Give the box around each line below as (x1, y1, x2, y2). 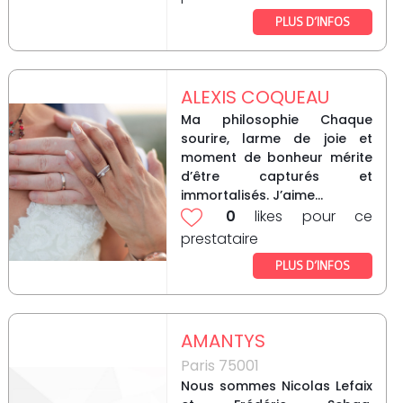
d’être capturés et (180, 167, 372, 186)
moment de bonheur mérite (180, 148, 372, 167)
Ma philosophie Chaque (180, 111, 372, 130)
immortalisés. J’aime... (180, 186, 323, 205)
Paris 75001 (180, 355, 259, 377)
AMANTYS (180, 328, 265, 354)
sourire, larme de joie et (180, 130, 372, 148)
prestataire (180, 228, 258, 250)
